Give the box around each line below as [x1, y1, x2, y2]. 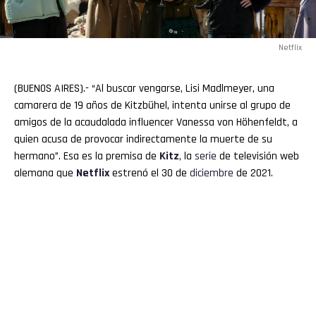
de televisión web [217, 149, 299, 164]
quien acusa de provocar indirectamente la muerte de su [14, 132, 272, 147]
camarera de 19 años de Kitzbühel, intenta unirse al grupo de [14, 98, 291, 114]
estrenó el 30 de [109, 166, 190, 181]
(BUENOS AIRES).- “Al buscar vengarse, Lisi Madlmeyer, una [14, 81, 274, 97]
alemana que [14, 166, 76, 181]
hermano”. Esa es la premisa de [14, 149, 159, 164]
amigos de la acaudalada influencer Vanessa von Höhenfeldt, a [14, 115, 298, 130]
